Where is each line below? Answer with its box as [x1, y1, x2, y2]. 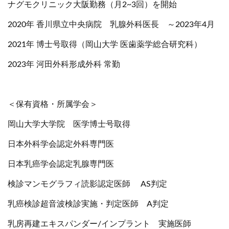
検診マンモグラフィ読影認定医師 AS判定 [8, 180, 167, 188]
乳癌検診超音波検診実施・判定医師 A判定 [8, 200, 169, 208]
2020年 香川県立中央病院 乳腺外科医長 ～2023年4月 [8, 20, 215, 29]
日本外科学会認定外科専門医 [8, 140, 114, 148]
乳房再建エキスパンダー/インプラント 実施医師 [8, 220, 191, 228]
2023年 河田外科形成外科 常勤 [8, 60, 120, 68]
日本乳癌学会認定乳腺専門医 [8, 160, 114, 168]
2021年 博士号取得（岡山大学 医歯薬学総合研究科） [8, 40, 202, 49]
